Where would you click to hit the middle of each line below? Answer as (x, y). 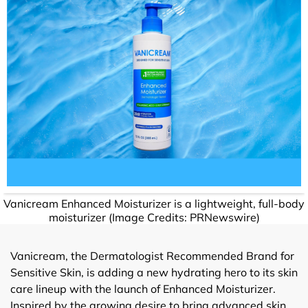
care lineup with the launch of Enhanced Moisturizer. (143, 288)
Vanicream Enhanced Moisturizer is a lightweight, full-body (154, 203)
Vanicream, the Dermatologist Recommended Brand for (152, 255)
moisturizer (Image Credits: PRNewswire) (154, 217)
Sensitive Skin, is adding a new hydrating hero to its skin (154, 272)
